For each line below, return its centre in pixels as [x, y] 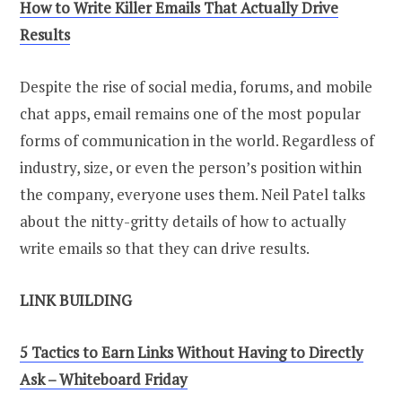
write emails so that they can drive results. [165, 249]
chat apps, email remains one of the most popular [190, 114]
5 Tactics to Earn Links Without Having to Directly [192, 353]
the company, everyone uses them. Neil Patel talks [192, 195]
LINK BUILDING [76, 301]
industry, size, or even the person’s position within [191, 168]
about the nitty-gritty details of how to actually [183, 222]
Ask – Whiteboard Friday [104, 380]
